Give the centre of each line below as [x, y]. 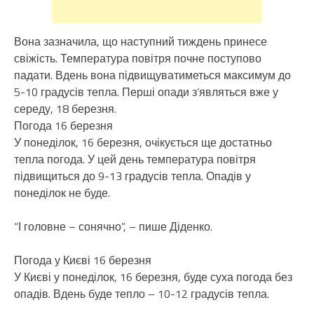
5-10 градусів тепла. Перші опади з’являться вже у [146, 91]
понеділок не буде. [62, 192]
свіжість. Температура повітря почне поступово [138, 58]
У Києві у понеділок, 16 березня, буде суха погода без [153, 277]
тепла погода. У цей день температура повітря [135, 159]
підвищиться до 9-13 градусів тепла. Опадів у [132, 176]
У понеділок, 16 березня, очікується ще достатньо [143, 142]
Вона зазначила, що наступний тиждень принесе [141, 41]
